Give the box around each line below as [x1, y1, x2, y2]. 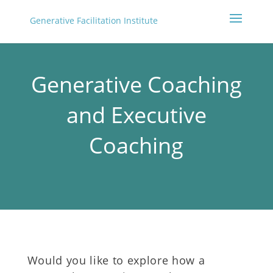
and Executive [66, 100, 207, 130]
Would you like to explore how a [27, 253, 205, 268]
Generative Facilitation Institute [29, 15, 158, 27]
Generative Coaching [30, 69, 242, 99]
